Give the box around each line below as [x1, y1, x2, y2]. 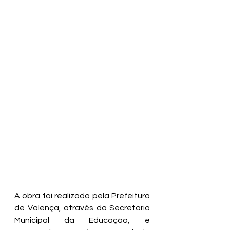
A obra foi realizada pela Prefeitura [14, 191, 150, 200]
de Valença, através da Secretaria [14, 204, 150, 213]
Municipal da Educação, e [14, 216, 150, 225]
